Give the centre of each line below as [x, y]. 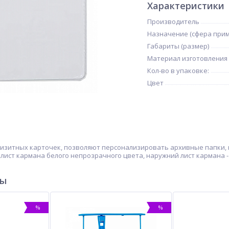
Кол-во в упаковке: [178, 71]
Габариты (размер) [178, 46]
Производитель [173, 21]
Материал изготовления [187, 58]
